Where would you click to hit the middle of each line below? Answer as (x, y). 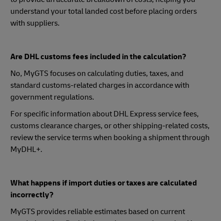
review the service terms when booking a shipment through (110, 137)
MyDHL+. (26, 149)
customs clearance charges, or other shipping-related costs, (110, 126)
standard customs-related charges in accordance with (100, 85)
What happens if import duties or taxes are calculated (104, 183)
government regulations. (53, 97)
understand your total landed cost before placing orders (104, 11)
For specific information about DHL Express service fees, (105, 114)
